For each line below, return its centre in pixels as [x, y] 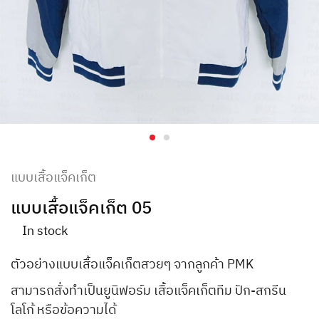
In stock [45, 232]
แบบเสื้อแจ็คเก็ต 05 [81, 209]
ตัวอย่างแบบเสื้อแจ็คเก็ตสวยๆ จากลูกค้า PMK [132, 265]
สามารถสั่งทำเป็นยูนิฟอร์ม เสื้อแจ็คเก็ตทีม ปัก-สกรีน [148, 292]
